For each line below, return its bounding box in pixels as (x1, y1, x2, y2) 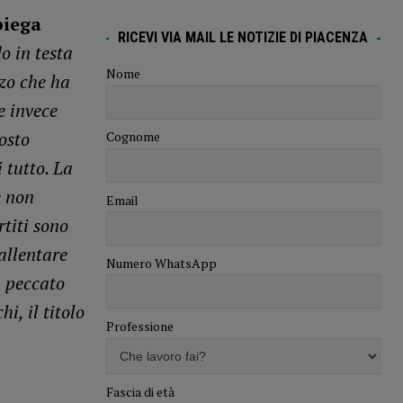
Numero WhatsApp (105, 254, 217, 272)
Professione (105, 318, 174, 336)
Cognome (105, 128, 160, 146)
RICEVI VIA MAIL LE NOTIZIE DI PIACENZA (118, 29, 369, 47)
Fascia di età (105, 382, 175, 400)
